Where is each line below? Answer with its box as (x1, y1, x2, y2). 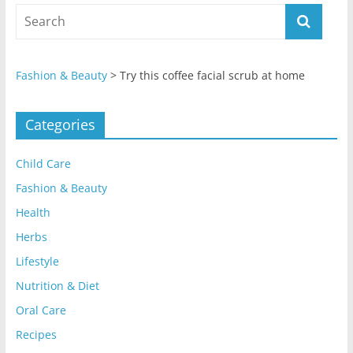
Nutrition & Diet (15, 278, 99, 294)
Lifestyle (15, 254, 59, 269)
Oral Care (15, 303, 66, 318)
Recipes (15, 327, 57, 343)
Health (15, 205, 50, 221)
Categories (24, 115, 95, 135)
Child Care (15, 156, 71, 172)
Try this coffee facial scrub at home (119, 68, 305, 84)
